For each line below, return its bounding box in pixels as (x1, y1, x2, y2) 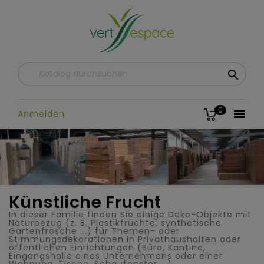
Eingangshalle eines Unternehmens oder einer (9, 249, 223, 262)
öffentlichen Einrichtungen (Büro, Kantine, (9, 241, 206, 253)
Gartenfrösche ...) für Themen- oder (9, 225, 180, 237)
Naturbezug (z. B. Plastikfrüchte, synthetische (9, 216, 222, 229)
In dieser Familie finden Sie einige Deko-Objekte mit (9, 208, 252, 220)
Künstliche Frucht (9, 190, 161, 214)
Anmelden (18, 107, 65, 120)
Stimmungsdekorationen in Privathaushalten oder (9, 233, 241, 245)
